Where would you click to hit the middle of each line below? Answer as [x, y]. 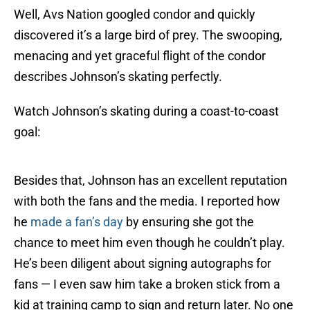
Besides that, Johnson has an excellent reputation [151, 181]
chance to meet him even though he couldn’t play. [149, 243]
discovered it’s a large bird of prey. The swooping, [148, 35]
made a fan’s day [77, 222]
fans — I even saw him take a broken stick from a [147, 284]
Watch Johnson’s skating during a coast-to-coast [146, 111]
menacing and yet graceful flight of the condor [140, 56]
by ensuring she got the [189, 222]
